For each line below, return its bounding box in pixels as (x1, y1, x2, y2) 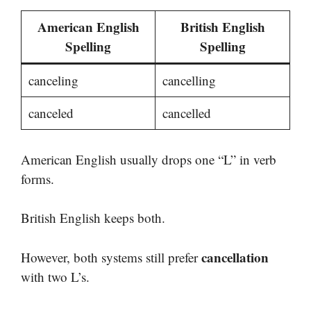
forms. (21, 169, 54, 187)
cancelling (162, 72, 216, 90)
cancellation (201, 247, 269, 267)
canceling (28, 72, 78, 90)
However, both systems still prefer (21, 248, 201, 266)
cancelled (162, 104, 211, 122)
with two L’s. (21, 267, 90, 285)
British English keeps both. (21, 209, 165, 227)
